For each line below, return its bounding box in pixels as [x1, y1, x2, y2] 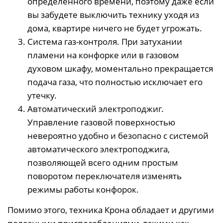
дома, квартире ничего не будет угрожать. [27, 22, 202, 34]
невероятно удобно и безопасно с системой [27, 129, 209, 141]
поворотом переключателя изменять [27, 170, 182, 182]
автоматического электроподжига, [27, 143, 170, 155]
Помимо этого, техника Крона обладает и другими [7, 204, 214, 216]
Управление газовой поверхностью [27, 116, 175, 128]
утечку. [27, 89, 57, 101]
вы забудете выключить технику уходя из [27, 8, 199, 20]
